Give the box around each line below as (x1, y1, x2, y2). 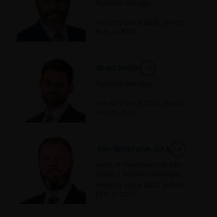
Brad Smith (96, 62, 140, 74)
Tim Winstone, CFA (96, 143, 170, 155)
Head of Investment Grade (95, 160, 181, 169)
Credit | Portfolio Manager (95, 169, 181, 178)
